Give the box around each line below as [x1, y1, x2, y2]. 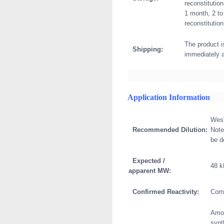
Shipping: [128, 45, 163, 53]
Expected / [128, 156, 165, 164]
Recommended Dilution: [128, 125, 209, 133]
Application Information [127, 93, 210, 101]
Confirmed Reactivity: [128, 187, 201, 195]
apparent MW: [128, 166, 173, 174]
